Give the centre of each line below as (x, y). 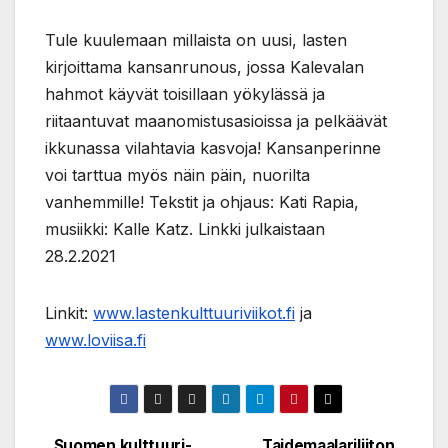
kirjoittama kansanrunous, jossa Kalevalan (204, 67)
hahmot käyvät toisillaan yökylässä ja (185, 94)
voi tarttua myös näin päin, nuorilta (177, 175)
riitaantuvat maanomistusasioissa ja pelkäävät (216, 121)
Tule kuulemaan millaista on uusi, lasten (196, 40)
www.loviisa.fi (95, 340)
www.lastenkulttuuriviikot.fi (194, 313)
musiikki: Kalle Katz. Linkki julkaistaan (185, 229)
